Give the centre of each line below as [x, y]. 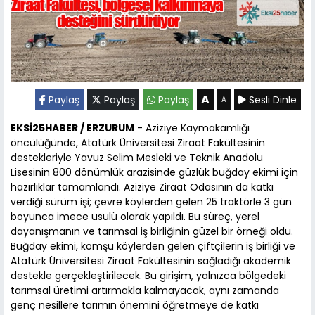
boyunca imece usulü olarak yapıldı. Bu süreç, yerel [135, 217]
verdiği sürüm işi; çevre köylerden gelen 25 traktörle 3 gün [151, 202]
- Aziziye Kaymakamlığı [192, 128]
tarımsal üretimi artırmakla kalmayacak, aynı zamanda [145, 291]
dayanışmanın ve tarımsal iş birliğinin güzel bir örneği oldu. [152, 232]
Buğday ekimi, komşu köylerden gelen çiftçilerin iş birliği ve [153, 246]
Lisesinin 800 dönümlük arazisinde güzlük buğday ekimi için [154, 173]
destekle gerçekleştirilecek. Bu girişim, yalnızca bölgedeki [148, 276]
